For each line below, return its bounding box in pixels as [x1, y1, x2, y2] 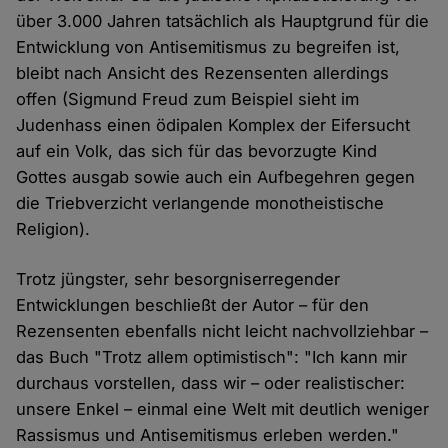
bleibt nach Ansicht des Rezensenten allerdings [16, 62, 390, 83]
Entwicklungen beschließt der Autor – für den [16, 294, 370, 315]
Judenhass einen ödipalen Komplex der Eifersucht [16, 114, 411, 135]
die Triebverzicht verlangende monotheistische [16, 192, 385, 213]
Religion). [16, 218, 91, 239]
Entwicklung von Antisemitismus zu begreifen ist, [16, 36, 401, 57]
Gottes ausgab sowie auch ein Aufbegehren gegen [16, 166, 416, 187]
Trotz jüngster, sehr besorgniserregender [16, 268, 341, 289]
